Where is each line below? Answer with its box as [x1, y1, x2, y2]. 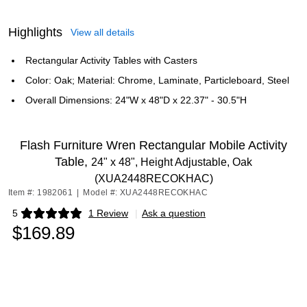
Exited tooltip [12, 212, 67, 223]
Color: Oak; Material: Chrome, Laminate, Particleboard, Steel [25, 75, 289, 86]
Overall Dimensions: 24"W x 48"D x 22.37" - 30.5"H [25, 95, 247, 106]
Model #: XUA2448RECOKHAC [83, 188, 208, 197]
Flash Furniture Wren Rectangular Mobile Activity [20, 138, 287, 152]
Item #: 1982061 [8, 188, 73, 197]
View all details [71, 27, 134, 38]
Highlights [8, 25, 62, 39]
